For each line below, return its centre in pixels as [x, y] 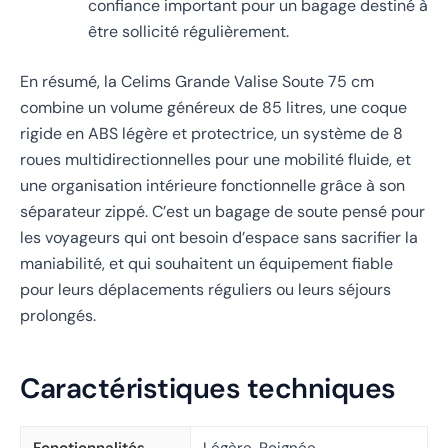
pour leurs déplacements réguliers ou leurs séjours [205, 289]
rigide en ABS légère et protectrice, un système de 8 [211, 133]
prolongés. [58, 315]
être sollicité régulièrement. [188, 31]
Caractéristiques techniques [208, 388]
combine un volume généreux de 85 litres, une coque [213, 107]
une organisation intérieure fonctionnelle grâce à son [212, 185]
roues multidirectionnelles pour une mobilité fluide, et [215, 159]
